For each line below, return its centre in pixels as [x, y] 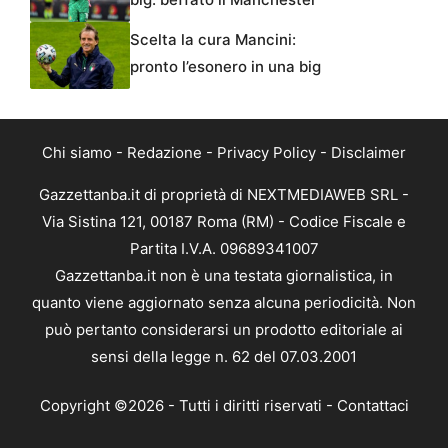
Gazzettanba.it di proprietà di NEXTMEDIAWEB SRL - [224, 194]
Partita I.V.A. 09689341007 [224, 248]
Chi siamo [77, 152]
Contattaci [372, 406]
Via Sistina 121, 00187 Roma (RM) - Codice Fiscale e [224, 221]
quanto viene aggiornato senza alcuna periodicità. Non [224, 302]
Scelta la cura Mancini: [213, 39]
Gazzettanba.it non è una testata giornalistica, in [224, 275]
